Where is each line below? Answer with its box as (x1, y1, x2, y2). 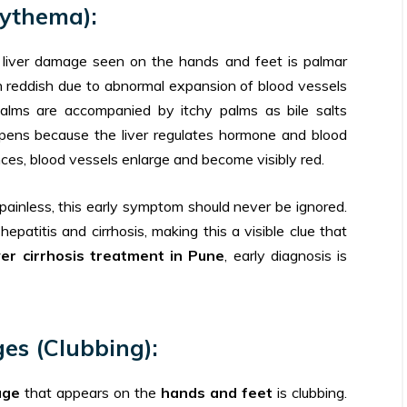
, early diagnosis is (224, 245, 347, 264)
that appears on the (19, 382, 161, 402)
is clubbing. (272, 382, 347, 402)
